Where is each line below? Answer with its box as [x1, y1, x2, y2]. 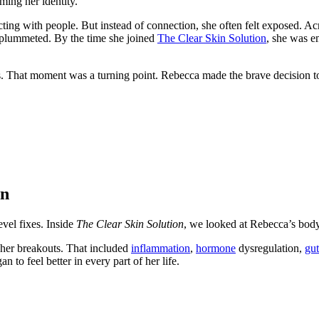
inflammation [131, 241, 190, 254]
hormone [196, 241, 236, 254]
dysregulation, [236, 241, 305, 254]
